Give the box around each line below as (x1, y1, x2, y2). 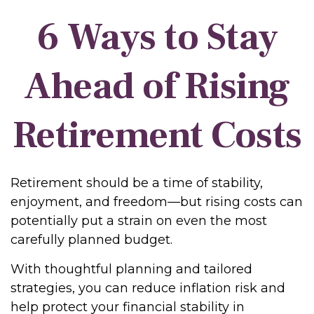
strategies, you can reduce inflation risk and (11, 280, 285, 296)
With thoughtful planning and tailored (11, 261, 252, 277)
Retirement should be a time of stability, (11, 175, 263, 191)
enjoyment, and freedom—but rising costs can (11, 194, 303, 210)
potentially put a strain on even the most (11, 213, 267, 228)
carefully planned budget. (11, 232, 172, 247)
